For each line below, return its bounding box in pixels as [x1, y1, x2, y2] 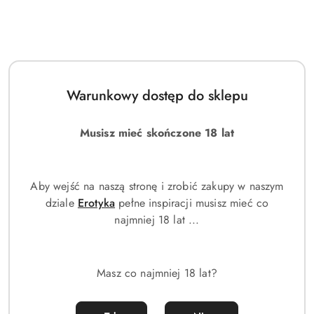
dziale [45, 194, 78, 211]
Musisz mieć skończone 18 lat [79, 124, 235, 141]
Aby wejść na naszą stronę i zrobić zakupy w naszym [30, 177, 284, 194]
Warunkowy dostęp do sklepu [66, 85, 248, 106]
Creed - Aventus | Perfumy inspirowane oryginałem [8, 240, 228, 254]
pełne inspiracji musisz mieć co [118, 194, 269, 211]
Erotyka [77, 194, 116, 211]
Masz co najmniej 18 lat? [97, 264, 217, 281]
